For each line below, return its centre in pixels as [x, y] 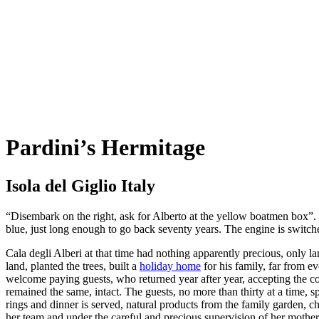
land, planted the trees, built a [73, 266]
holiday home [170, 266]
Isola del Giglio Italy [80, 185]
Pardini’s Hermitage [105, 148]
